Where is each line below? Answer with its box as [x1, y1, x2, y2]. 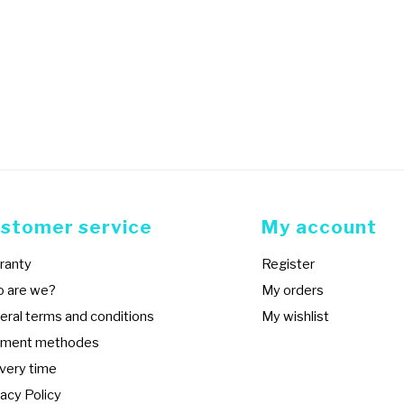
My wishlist [261, 308, 329, 325]
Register [261, 256, 315, 272]
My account [261, 216, 377, 238]
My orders [261, 282, 324, 298]
